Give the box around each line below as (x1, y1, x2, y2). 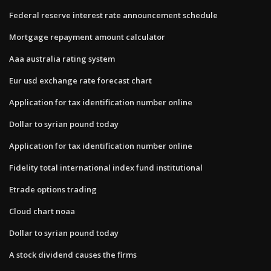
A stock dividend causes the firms (9, 249, 137, 260)
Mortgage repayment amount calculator (9, 31, 165, 42)
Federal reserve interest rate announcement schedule (9, 9, 218, 21)
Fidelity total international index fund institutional (9, 162, 203, 173)
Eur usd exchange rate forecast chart (9, 74, 152, 86)
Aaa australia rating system (9, 53, 115, 64)
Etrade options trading (9, 183, 97, 195)
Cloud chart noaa (9, 205, 75, 217)
